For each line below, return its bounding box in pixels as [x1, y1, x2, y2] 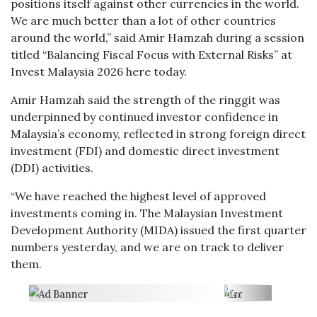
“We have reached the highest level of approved [11, 189, 266, 203]
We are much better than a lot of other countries [11, 13, 276, 28]
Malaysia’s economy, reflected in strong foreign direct [11, 127, 306, 141]
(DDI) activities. [11, 161, 93, 175]
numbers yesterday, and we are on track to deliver [11, 240, 284, 254]
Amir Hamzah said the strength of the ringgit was [11, 93, 280, 107]
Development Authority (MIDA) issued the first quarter [11, 223, 306, 237]
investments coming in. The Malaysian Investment [11, 206, 283, 220]
